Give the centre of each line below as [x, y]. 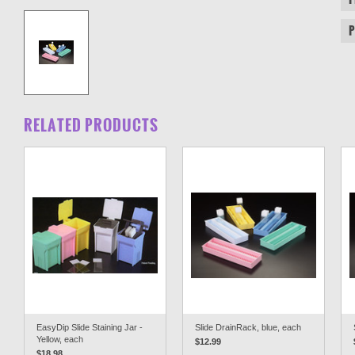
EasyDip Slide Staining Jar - [90, 327]
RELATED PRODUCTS [91, 125]
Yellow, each [60, 339]
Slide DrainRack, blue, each [248, 327]
